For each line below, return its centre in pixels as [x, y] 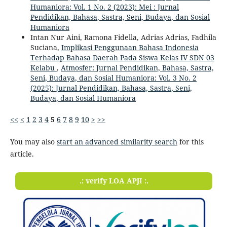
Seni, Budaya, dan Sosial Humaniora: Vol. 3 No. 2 [113, 78]
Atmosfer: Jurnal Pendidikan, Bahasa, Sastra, [137, 67]
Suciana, [46, 47]
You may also [33, 141]
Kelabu [43, 67]
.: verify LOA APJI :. [114, 180]
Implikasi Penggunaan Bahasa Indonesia [130, 47]
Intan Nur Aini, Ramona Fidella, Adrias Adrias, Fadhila [123, 37]
